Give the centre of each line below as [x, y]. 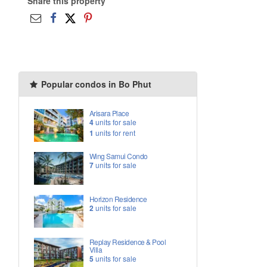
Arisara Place [109, 113]
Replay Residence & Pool [128, 242]
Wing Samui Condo [118, 156]
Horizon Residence [118, 199]
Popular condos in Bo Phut [95, 84]
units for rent [114, 133]
